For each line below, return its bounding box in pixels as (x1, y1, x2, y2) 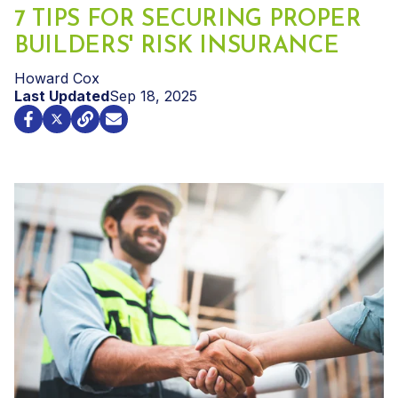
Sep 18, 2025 (109, 86, 197, 105)
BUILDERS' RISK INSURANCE (14, 34, 339, 59)
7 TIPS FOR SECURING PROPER (14, 7, 362, 32)
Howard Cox (14, 68, 99, 87)
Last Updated (14, 86, 109, 105)
